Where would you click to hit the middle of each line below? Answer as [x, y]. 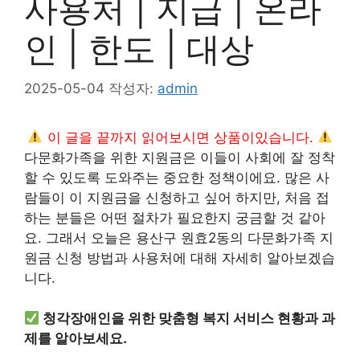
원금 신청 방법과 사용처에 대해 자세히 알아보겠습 [180, 258]
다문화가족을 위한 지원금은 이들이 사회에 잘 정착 [180, 157]
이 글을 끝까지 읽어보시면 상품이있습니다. [180, 137]
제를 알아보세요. [76, 338]
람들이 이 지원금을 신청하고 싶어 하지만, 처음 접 [177, 197]
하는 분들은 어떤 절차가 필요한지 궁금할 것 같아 [175, 217]
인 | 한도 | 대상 [139, 49]
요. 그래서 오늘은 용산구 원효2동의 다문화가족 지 [179, 237]
